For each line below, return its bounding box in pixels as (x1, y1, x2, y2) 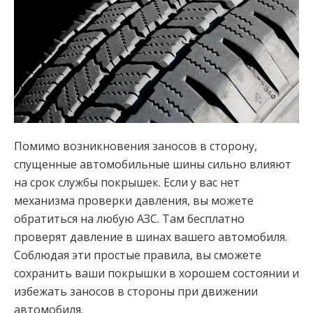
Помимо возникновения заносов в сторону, (14, 138, 257, 154)
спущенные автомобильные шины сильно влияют (14, 156, 291, 172)
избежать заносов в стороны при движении (14, 283, 258, 299)
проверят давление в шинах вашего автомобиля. (14, 228, 287, 245)
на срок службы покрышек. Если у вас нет (14, 174, 240, 190)
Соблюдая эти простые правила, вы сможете (14, 247, 261, 263)
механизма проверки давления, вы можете (14, 192, 254, 208)
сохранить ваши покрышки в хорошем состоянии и (14, 265, 299, 281)
